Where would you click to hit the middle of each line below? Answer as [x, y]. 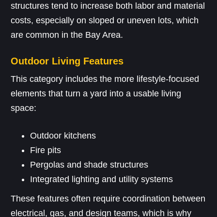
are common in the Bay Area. [67, 35]
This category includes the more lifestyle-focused [105, 79]
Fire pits [46, 150]
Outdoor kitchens [63, 135]
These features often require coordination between [108, 198]
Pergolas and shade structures [89, 164]
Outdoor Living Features [67, 61]
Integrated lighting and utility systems [102, 179]
